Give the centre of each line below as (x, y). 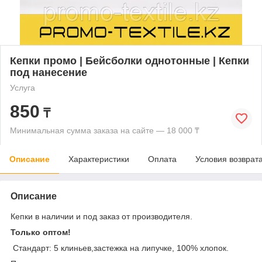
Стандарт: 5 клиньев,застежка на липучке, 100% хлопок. (120, 248)
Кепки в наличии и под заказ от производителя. (101, 216)
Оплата (162, 159)
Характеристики (99, 159)
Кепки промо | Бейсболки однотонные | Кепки (130, 61)
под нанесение (49, 72)
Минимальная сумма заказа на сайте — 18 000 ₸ (105, 130)
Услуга (23, 87)
